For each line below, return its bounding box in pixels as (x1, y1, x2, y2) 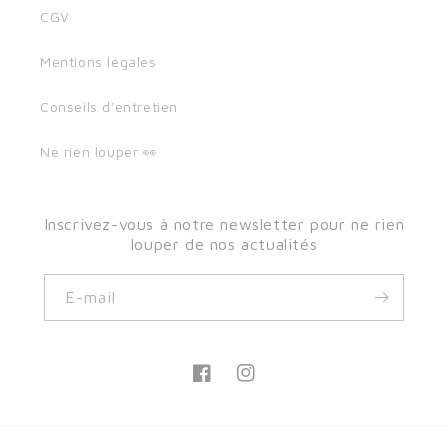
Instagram (236, 375, 306, 393)
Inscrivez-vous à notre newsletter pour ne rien (43, 215, 405, 233)
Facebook (192, 375, 257, 393)
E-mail (65, 288, 116, 306)
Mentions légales (40, 53, 157, 70)
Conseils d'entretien (40, 98, 178, 115)
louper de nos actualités (130, 235, 318, 253)
